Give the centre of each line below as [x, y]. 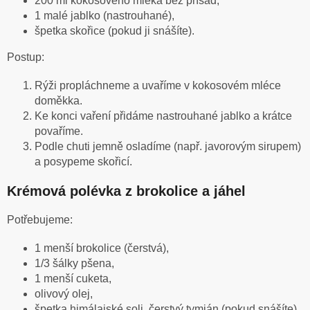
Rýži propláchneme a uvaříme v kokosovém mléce [158, 86]
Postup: [26, 57]
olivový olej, [64, 294]
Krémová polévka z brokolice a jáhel [126, 191]
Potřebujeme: [40, 220]
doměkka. [58, 101]
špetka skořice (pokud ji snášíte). [115, 31]
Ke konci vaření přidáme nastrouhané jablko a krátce [163, 116]
